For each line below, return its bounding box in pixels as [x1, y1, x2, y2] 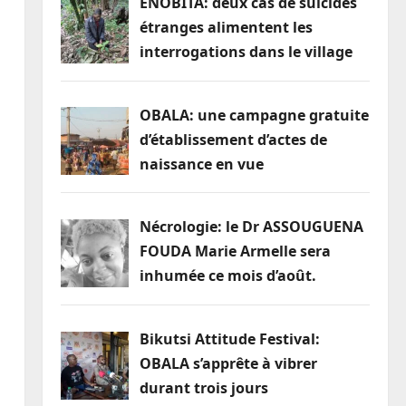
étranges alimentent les [139, 16, 313, 37]
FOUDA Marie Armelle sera [139, 241, 331, 262]
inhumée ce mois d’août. [139, 266, 316, 286]
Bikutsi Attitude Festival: [139, 329, 320, 350]
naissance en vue [139, 153, 264, 174]
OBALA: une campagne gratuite [139, 104, 369, 125]
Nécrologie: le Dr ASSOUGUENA [139, 217, 363, 237]
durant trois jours [139, 378, 268, 399]
